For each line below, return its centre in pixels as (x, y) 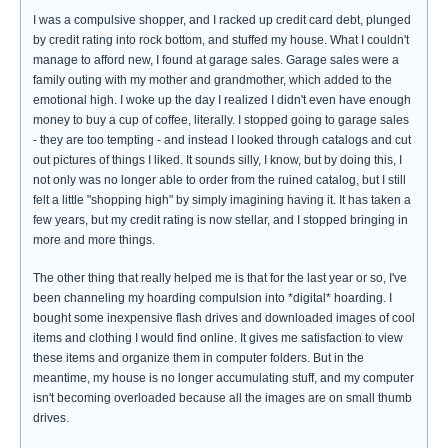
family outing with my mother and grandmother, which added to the (212, 80)
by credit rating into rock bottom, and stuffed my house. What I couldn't (221, 40)
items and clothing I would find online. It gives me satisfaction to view (218, 338)
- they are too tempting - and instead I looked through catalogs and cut (222, 140)
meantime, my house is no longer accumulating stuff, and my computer (223, 378)
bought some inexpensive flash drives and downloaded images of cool (224, 318)
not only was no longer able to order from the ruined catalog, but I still (219, 180)
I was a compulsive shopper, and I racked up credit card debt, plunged (222, 20)
